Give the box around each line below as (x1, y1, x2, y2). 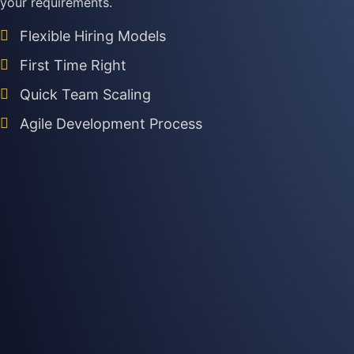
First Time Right (20, 57, 126, 73)
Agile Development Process (20, 115, 202, 132)
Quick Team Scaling (20, 86, 151, 103)
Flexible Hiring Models (20, 28, 166, 44)
